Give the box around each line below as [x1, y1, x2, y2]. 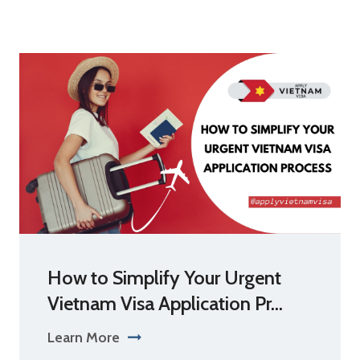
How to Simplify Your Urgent [47, 266, 281, 289]
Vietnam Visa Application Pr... [47, 292, 283, 315]
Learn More [47, 329, 120, 346]
